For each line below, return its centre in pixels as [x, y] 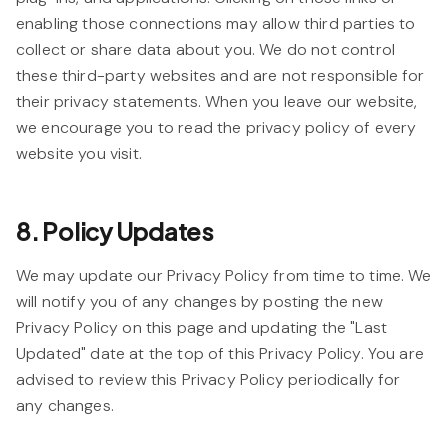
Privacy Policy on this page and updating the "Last [202, 327]
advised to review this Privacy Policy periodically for [208, 379]
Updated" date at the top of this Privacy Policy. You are [220, 353]
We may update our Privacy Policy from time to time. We [224, 275]
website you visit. [79, 153]
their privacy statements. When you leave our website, [217, 101]
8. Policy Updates [115, 231]
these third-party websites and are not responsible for [220, 75]
